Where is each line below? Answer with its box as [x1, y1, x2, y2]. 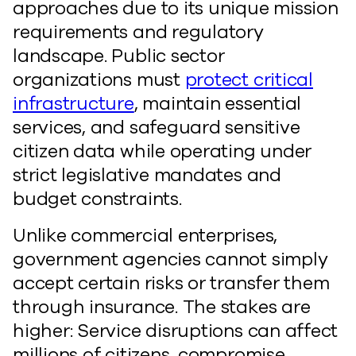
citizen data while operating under [13, 139, 312, 164]
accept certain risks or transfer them [13, 271, 330, 296]
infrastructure [13, 91, 134, 116]
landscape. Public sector [13, 44, 225, 68]
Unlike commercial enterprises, [13, 223, 278, 248]
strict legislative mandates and [13, 163, 281, 188]
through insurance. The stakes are [13, 295, 311, 319]
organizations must [13, 68, 185, 92]
